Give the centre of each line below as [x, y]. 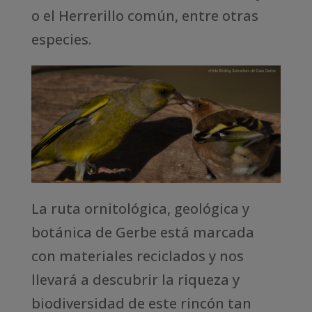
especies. [61, 39]
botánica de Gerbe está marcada [142, 233]
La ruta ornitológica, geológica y [140, 209]
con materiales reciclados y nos [137, 256]
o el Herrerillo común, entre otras [145, 16]
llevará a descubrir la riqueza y [135, 280]
